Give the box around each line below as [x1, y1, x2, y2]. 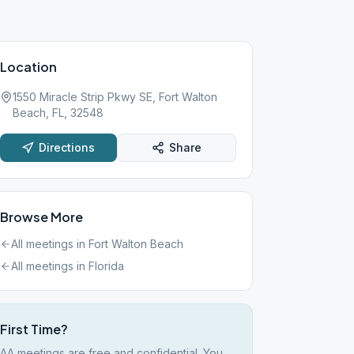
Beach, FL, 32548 [12, 106, 104, 119]
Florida [88, 259, 124, 273]
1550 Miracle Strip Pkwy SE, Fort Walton [12, 90, 217, 104]
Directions [39, 141, 96, 154]
